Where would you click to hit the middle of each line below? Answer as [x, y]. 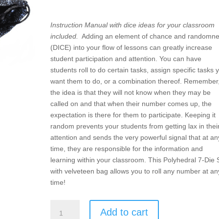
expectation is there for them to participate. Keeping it [133, 115]
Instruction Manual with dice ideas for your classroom [132, 25]
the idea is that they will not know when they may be [130, 92]
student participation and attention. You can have [126, 59]
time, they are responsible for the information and [126, 149]
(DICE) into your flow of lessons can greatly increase [131, 47]
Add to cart [124, 212]
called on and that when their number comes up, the [131, 104]
